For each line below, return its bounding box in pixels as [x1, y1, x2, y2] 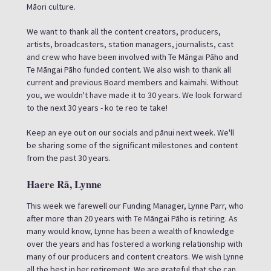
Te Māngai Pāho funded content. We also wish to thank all [27, 64, 231, 75]
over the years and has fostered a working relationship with [27, 238, 243, 249]
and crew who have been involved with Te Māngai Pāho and [27, 51, 238, 62]
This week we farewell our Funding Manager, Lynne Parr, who [27, 200, 244, 211]
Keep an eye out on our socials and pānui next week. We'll [27, 127, 234, 138]
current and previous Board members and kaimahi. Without [27, 77, 238, 88]
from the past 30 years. [27, 152, 113, 163]
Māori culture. [27, 1, 77, 12]
